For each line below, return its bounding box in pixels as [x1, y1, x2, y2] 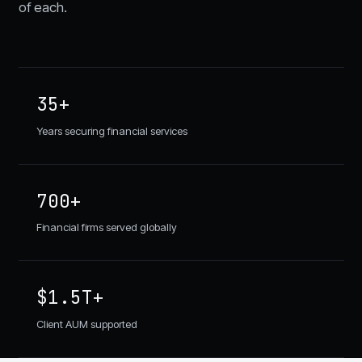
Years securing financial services [36, 124, 187, 137]
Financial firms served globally [36, 221, 177, 234]
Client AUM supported [36, 317, 137, 330]
